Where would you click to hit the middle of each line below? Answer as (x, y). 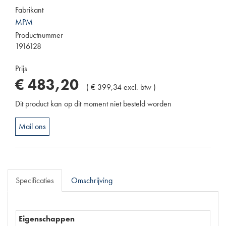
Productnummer (39, 35)
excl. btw (137, 87)
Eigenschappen (47, 219)
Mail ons (32, 127)
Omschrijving (92, 181)
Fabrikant (29, 10)
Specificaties (35, 181)
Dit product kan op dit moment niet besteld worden (93, 104)
